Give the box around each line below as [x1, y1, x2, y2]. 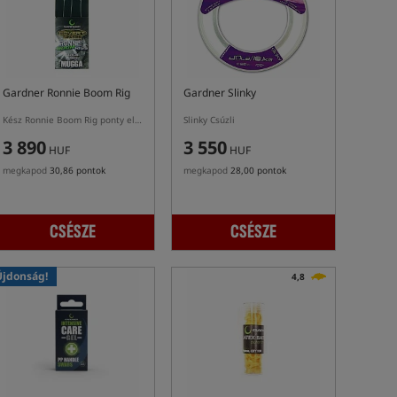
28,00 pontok [230, 164, 286, 176]
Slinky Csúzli [183, 113, 235, 126]
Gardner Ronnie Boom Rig [3, 85, 130, 100]
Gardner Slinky [183, 85, 256, 100]
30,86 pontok [50, 164, 105, 176]
